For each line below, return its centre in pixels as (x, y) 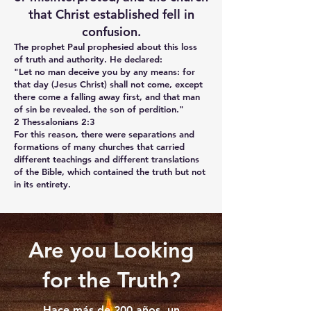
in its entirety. (42, 184)
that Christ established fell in (111, 14)
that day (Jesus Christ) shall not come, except (108, 84)
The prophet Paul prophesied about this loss (106, 47)
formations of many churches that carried (99, 146)
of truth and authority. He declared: (88, 59)
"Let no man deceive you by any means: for (104, 72)
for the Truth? (111, 280)
